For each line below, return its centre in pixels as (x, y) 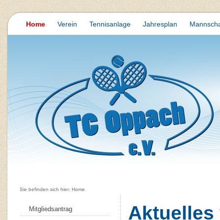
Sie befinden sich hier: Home (52, 189)
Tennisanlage (110, 24)
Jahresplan (160, 24)
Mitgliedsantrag (50, 209)
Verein (67, 24)
